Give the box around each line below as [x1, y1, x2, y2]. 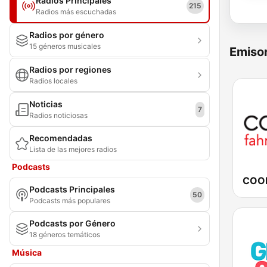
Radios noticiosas [29, 111, 88, 120]
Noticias [29, 99, 63, 109]
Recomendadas [29, 133, 92, 143]
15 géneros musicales [29, 42, 101, 51]
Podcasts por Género [29, 218, 116, 228]
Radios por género [29, 30, 104, 40]
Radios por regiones [29, 64, 111, 74]
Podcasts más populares [29, 196, 110, 205]
